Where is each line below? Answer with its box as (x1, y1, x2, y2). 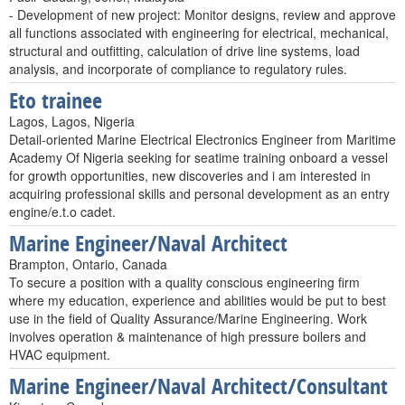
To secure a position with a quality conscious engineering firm (9, 273, 360, 291)
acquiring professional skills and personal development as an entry (9, 184, 390, 202)
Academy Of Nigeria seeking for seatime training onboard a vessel (9, 148, 388, 166)
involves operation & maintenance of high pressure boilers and (9, 327, 366, 345)
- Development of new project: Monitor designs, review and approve (9, 5, 396, 24)
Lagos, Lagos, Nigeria (9, 112, 135, 130)
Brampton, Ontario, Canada (9, 255, 167, 273)
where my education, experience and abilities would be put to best (9, 291, 386, 309)
